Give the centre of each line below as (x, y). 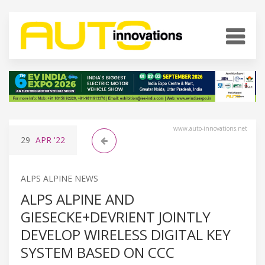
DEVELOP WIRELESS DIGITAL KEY (126, 234)
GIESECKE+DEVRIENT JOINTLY (116, 216)
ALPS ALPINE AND (77, 199)
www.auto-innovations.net (210, 128)
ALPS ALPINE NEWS (59, 178)
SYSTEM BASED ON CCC (98, 252)
